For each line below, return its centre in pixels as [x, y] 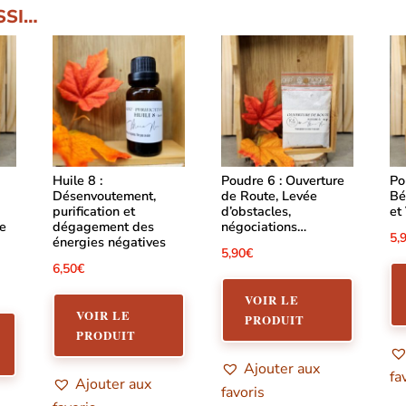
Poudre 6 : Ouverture [283, 181]
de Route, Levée [270, 196]
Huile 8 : [78, 181]
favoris [243, 392]
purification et [94, 212]
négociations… [264, 227]
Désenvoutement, [105, 196]
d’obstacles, [256, 212]
